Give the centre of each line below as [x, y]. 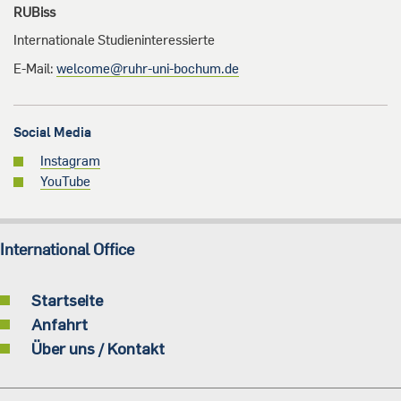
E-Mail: [35, 69]
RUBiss [34, 13]
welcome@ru [96, 69]
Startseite [67, 300]
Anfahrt [60, 324]
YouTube [65, 182]
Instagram [70, 161]
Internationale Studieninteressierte [114, 40]
